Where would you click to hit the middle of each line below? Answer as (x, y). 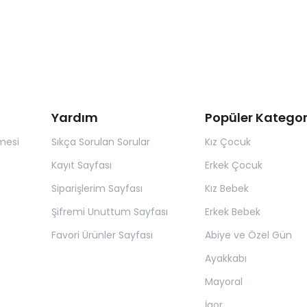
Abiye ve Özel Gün (248, 235)
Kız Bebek (226, 188)
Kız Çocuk (228, 142)
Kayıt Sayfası (82, 165)
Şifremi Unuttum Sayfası (110, 212)
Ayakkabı (225, 258)
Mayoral (223, 282)
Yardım (75, 118)
